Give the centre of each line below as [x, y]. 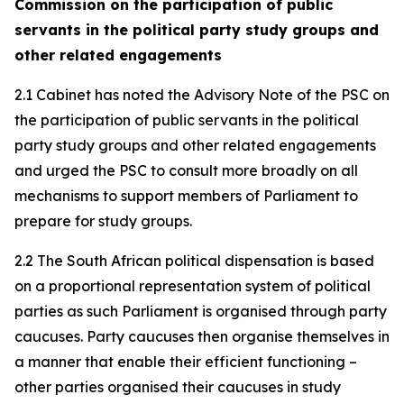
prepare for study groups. [103, 221]
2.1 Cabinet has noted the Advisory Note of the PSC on [202, 95]
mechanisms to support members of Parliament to [186, 196]
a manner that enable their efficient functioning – [186, 362]
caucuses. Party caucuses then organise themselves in [202, 336]
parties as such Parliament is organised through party [201, 311]
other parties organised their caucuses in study [178, 387]
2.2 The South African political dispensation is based [194, 261]
